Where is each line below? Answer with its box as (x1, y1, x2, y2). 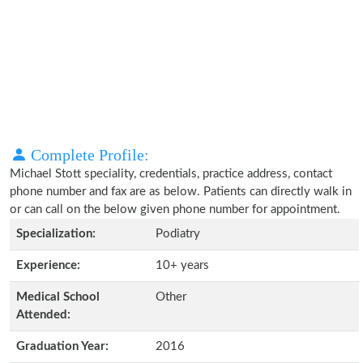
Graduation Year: (16, 340, 109, 352)
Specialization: (16, 228, 96, 240)
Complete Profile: (27, 146, 149, 164)
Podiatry (156, 228, 200, 240)
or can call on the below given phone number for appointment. (10, 203, 340, 216)
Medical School (16, 291, 100, 303)
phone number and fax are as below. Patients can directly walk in (10, 186, 352, 198)
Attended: (16, 309, 70, 321)
